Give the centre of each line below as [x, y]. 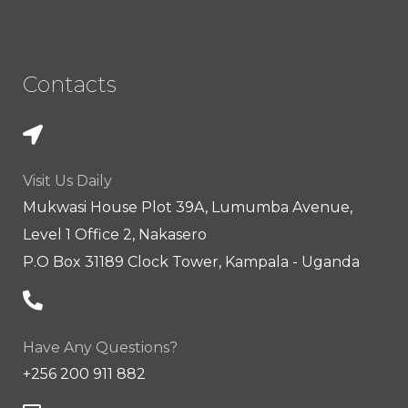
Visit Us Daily [67, 180]
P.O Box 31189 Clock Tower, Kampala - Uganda [191, 261]
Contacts [70, 84]
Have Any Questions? [100, 347]
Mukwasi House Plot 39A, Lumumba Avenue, [188, 207]
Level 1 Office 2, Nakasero [115, 234]
